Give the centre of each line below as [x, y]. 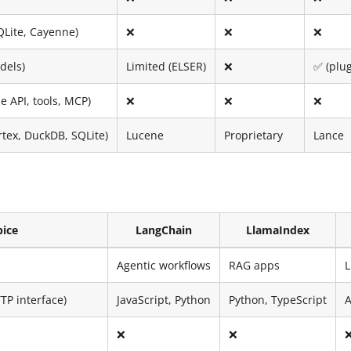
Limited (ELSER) [166, 66]
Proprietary [254, 135]
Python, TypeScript [278, 299]
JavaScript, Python [164, 299]
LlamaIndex [278, 230]
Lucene [145, 135]
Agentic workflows [164, 265]
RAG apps [255, 265]
